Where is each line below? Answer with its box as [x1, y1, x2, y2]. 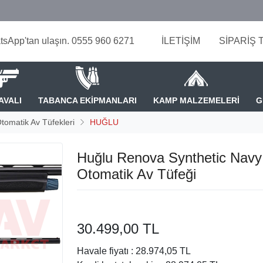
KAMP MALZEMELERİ [153, 95, 240, 105]
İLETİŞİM [161, 36, 200, 46]
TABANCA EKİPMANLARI [38, 95, 137, 105]
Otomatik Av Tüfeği [76, 166, 196, 182]
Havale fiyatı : [76, 245, 133, 256]
